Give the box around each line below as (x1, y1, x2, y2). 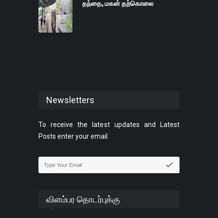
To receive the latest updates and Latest (38, 121, 180, 129)
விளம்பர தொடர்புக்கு (46, 194, 120, 205)
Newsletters (46, 95, 94, 106)
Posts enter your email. (38, 132, 109, 141)
